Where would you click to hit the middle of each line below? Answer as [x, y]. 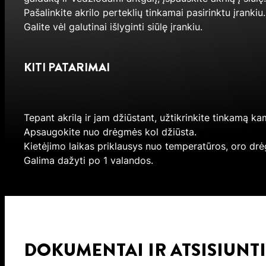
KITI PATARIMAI [66, 68]
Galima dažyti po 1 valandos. [88, 161]
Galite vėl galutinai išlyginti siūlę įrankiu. [113, 27]
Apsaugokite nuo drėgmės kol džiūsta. [110, 132]
